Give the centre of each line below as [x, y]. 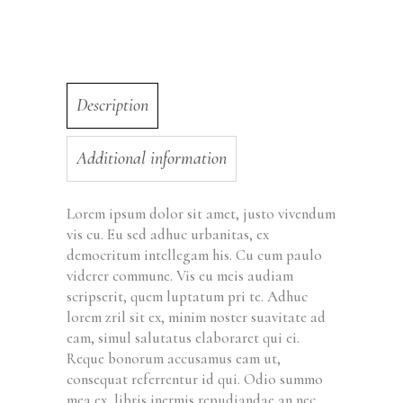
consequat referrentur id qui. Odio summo [195, 380]
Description [112, 106]
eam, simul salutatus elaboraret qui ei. [183, 338]
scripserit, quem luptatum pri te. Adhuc [187, 297]
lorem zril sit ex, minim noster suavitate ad [196, 318]
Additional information [152, 159]
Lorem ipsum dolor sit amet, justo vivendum [201, 214]
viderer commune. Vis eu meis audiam [180, 276]
